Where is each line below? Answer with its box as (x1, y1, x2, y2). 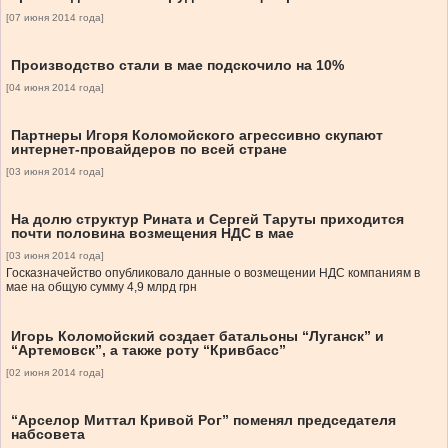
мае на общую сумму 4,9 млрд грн (6, 280, 197, 295)
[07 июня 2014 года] (6, 12, 104, 24)
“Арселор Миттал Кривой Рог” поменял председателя (11, 412, 396, 429)
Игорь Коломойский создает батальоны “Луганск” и (11, 328, 384, 345)
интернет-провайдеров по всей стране (11, 141, 287, 158)
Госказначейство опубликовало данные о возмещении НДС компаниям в (6, 266, 420, 281)
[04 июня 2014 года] (6, 82, 104, 94)
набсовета (11, 426, 85, 443)
